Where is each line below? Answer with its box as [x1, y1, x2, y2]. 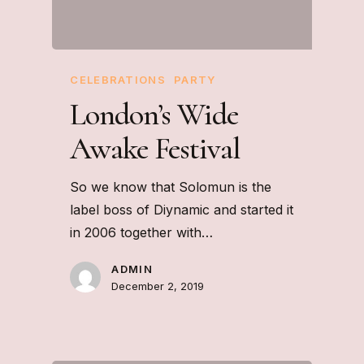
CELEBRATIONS [70, 73, 166, 87]
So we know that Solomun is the [70, 179, 272, 196]
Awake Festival [70, 130, 240, 168]
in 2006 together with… [70, 224, 214, 241]
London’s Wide [70, 96, 238, 134]
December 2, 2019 [111, 279, 205, 293]
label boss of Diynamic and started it [70, 201, 294, 219]
